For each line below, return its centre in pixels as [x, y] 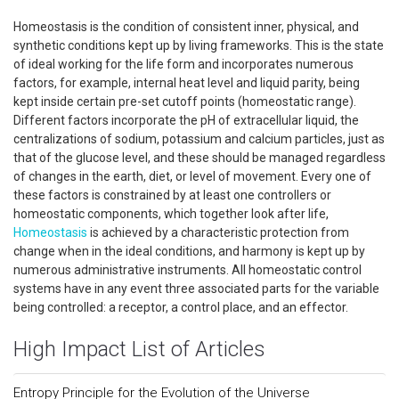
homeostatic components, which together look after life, [171, 214]
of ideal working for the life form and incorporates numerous [183, 64]
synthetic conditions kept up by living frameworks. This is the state [199, 45]
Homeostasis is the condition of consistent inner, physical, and [186, 27]
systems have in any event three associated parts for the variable [196, 289]
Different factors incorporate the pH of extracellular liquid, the [186, 120]
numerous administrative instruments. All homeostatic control [187, 270]
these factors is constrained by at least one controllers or [172, 195]
